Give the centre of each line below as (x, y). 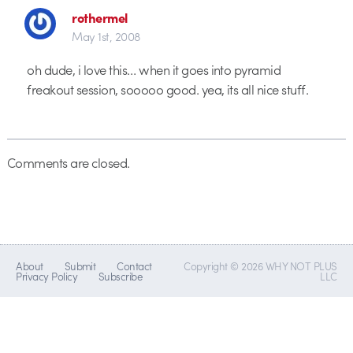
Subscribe (120, 277)
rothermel (100, 17)
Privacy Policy (47, 277)
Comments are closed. (68, 163)
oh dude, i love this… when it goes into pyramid (154, 70)
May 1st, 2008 (106, 36)
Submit (80, 266)
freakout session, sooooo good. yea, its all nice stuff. (168, 89)
